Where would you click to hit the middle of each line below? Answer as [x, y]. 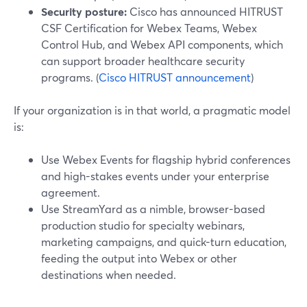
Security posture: [84, 11]
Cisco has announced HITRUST [205, 11]
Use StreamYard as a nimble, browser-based [153, 209]
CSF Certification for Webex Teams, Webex [149, 28]
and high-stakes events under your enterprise [155, 176]
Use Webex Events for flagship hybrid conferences [166, 159]
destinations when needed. [109, 274]
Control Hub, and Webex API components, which [162, 44]
